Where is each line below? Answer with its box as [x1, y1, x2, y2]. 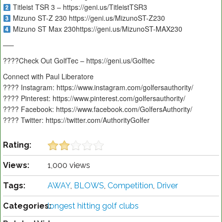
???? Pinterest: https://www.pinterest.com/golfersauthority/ [3, 93, 185, 104]
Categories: [3, 201, 51, 211]
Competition [108, 181, 153, 191]
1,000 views [48, 161, 90, 170]
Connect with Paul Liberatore [3, 71, 94, 82]
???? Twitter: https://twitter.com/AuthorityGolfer [3, 115, 150, 125]
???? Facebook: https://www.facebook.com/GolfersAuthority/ [3, 104, 192, 114]
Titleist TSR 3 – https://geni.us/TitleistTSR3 [10, 2, 147, 12]
